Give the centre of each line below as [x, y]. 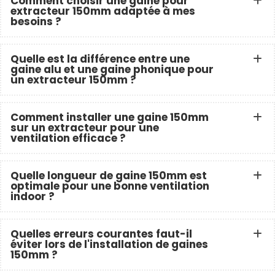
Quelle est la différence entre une [100, 59]
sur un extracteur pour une [85, 128]
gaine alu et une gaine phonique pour [112, 69]
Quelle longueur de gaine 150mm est [109, 176]
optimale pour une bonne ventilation [110, 186]
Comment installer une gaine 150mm [110, 117]
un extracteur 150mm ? [73, 80]
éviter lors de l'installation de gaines [109, 244]
